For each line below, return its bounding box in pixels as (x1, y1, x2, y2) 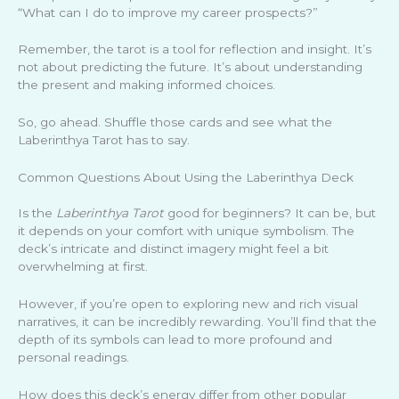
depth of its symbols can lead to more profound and (18, 332, 332, 347)
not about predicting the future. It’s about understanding (18, 60, 362, 75)
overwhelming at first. (18, 259, 148, 274)
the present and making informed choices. (18, 77, 275, 93)
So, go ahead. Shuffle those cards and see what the (18, 115, 332, 130)
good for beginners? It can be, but (164, 206, 376, 221)
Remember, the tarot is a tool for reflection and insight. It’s (18, 42, 371, 57)
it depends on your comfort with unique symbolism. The (18, 224, 354, 239)
